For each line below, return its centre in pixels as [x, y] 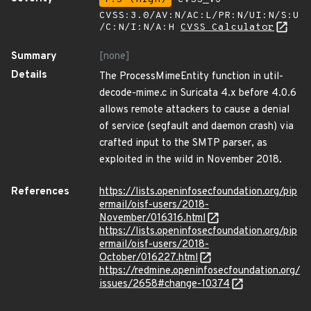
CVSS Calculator [227, 27]
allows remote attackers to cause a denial [194, 110]
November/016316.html [152, 218]
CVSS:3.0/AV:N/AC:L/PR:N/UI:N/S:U [199, 16]
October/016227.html [149, 258]
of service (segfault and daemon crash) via [196, 127]
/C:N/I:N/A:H [140, 27]
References [40, 192]
